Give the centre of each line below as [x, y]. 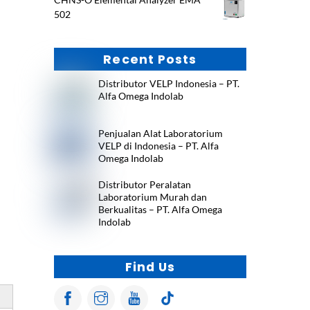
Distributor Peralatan [144, 184]
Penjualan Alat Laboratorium [160, 133]
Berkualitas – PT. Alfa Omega [160, 209]
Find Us [150, 267]
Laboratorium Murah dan [152, 197]
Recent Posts [150, 60]
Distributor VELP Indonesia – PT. [168, 84]
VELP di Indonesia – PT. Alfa [158, 145]
